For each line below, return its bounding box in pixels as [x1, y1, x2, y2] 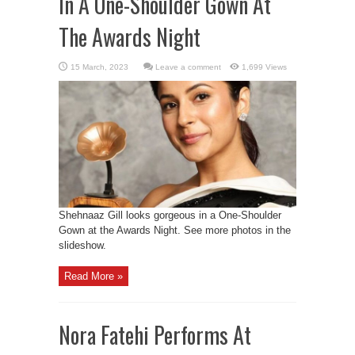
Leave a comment [155, 63, 221, 71]
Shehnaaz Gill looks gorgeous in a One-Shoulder [59, 209, 281, 221]
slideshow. [59, 239, 106, 251]
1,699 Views [242, 63, 287, 71]
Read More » [64, 270, 123, 282]
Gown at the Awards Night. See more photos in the [59, 224, 291, 236]
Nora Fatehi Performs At [59, 319, 251, 351]
